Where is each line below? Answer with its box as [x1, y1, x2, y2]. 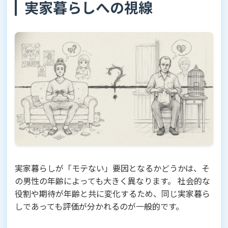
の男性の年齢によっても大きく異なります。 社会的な [15, 174, 210, 187]
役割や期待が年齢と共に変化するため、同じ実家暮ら [15, 187, 210, 199]
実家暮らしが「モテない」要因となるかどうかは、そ [15, 161, 210, 174]
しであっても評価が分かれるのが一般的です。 [15, 199, 184, 212]
